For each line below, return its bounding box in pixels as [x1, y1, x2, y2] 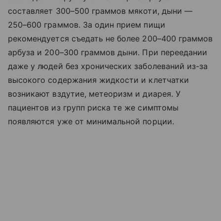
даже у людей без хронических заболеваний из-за [8, 61, 208, 71]
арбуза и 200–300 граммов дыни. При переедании [8, 47, 208, 57]
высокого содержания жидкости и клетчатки [8, 74, 189, 85]
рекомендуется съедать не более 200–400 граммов [8, 33, 213, 43]
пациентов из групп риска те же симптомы [8, 102, 179, 112]
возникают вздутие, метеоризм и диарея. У [8, 88, 181, 99]
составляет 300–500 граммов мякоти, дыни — [8, 5, 192, 16]
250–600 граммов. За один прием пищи [8, 19, 165, 30]
